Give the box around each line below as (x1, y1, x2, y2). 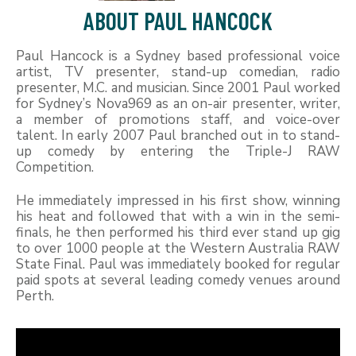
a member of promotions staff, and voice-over (16, 110, 340, 129)
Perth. (16, 286, 57, 305)
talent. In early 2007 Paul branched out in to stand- (16, 126, 340, 145)
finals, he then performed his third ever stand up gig (16, 222, 340, 242)
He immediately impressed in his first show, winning (16, 191, 340, 210)
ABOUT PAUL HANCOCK (83, 6, 273, 35)
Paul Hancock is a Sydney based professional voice (16, 46, 340, 65)
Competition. (16, 157, 94, 176)
